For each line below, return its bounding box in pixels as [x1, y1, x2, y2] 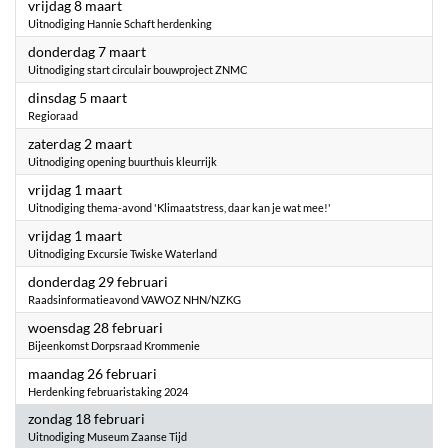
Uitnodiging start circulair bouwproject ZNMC [28, 63, 248, 76]
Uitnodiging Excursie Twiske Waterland [28, 247, 217, 260]
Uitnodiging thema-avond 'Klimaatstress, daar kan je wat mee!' [28, 201, 331, 214]
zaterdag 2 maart [28, 135, 132, 152]
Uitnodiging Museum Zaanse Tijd [28, 430, 187, 443]
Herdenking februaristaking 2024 [28, 385, 188, 398]
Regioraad [28, 109, 78, 122]
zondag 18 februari [28, 410, 145, 427]
